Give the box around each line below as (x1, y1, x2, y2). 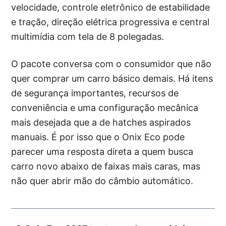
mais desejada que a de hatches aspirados (11, 117, 191, 128)
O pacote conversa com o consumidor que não (11, 58, 212, 69)
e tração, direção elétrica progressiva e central (11, 16, 210, 27)
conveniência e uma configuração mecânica (11, 102, 199, 113)
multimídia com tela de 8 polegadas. (11, 31, 164, 42)
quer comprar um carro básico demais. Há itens (11, 73, 213, 84)
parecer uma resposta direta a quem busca (11, 146, 194, 157)
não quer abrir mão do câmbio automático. (11, 175, 194, 186)
